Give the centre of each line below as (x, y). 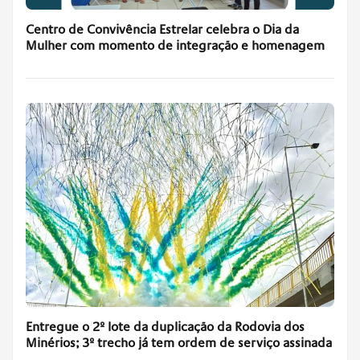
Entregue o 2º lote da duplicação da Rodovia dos (165, 327)
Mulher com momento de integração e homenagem (175, 46)
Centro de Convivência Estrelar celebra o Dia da (162, 30)
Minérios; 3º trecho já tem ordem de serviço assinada (179, 343)
